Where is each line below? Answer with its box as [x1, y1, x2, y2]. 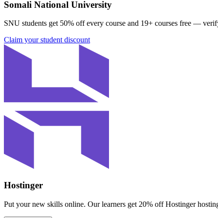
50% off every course [60, 19, 126, 28]
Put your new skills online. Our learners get [4, 200, 137, 208]
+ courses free [148, 19, 191, 28]
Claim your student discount [4, 36, 90, 44]
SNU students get [4, 19, 60, 28]
